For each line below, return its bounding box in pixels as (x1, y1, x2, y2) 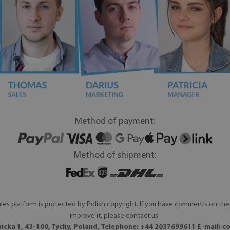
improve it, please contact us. (70, 212, 160, 220)
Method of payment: (75, 117, 155, 126)
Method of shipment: (74, 150, 156, 160)
